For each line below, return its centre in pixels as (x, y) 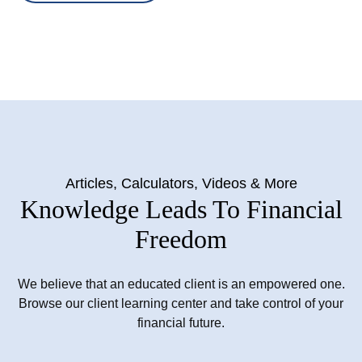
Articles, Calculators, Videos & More (181, 184)
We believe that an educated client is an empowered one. (181, 284)
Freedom (181, 240)
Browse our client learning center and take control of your (181, 304)
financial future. (181, 323)
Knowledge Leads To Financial (181, 210)
